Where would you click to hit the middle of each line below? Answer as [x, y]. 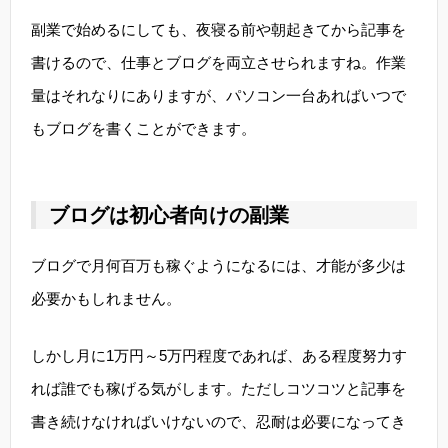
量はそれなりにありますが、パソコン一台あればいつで [218, 95]
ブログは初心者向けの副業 [169, 215]
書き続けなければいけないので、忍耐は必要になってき [218, 421]
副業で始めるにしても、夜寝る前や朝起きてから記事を [218, 29]
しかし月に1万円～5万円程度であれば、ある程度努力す [219, 355]
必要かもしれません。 [106, 298]
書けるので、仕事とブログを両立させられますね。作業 [218, 62]
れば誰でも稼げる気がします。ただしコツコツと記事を [218, 388]
